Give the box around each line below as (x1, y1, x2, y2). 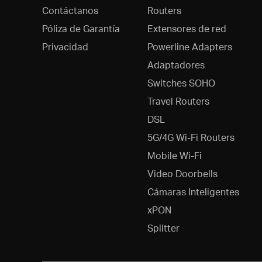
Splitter (147, 221, 180, 234)
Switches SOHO (147, 76, 215, 89)
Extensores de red (147, 22, 226, 35)
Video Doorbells (147, 167, 218, 180)
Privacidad (42, 40, 88, 53)
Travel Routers (147, 94, 209, 107)
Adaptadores (147, 58, 205, 71)
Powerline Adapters (147, 40, 232, 53)
